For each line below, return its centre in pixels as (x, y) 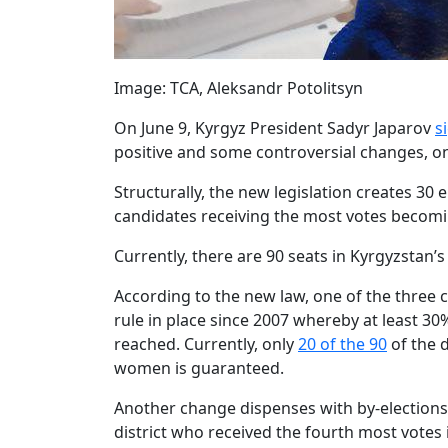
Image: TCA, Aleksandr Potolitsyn (238, 88)
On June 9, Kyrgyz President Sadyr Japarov (274, 128)
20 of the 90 (342, 344)
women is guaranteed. (199, 368)
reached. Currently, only (206, 344)
